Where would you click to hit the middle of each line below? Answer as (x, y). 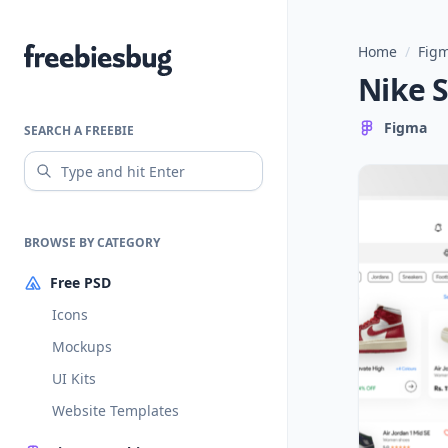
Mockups (82, 346)
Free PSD (80, 282)
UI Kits (74, 378)
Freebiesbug (70, 56)
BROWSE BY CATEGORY (92, 242)
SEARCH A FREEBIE (79, 130)
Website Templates (115, 410)
